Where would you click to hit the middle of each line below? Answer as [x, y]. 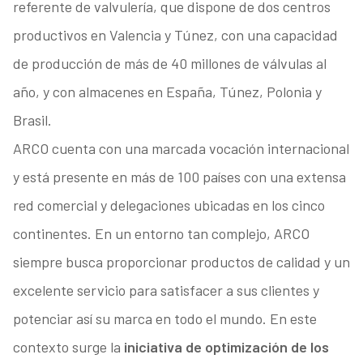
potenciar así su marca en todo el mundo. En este [164, 319]
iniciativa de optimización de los [226, 347]
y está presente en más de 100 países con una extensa [179, 177]
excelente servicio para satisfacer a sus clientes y [166, 290]
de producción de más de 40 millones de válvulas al [169, 64]
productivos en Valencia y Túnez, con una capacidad [175, 35]
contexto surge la [68, 347]
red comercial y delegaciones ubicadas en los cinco [169, 205]
